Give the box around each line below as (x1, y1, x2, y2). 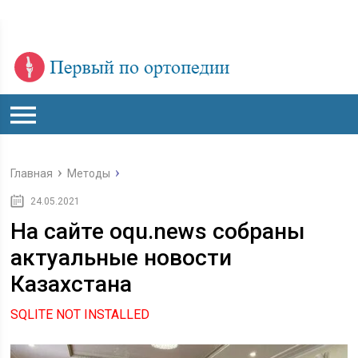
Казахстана (10, 271, 133, 297)
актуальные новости (10, 245, 233, 271)
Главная (10, 167, 54, 180)
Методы (67, 167, 111, 180)
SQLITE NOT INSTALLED (10, 307, 150, 322)
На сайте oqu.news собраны (10, 218, 305, 245)
